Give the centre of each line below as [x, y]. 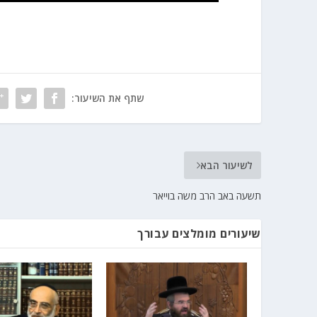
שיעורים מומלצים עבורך [199, 233]
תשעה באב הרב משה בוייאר [207, 195]
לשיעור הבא [226, 165]
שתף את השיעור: [107, 98]
